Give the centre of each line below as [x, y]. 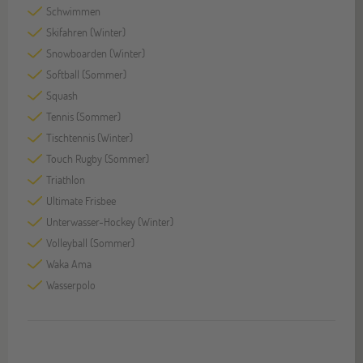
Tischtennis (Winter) [90, 138]
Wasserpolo [71, 285]
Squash [62, 96]
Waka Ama [69, 264]
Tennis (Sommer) [83, 117]
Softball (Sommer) [86, 75]
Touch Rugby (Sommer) [98, 159]
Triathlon [66, 180]
